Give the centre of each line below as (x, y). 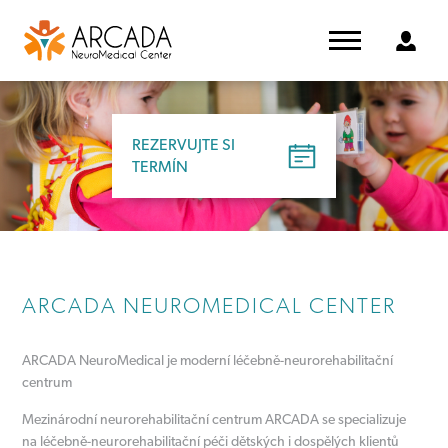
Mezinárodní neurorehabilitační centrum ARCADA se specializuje (214, 419)
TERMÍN (160, 166)
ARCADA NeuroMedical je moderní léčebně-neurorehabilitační (208, 360)
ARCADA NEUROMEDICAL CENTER (209, 305)
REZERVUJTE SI (183, 144)
